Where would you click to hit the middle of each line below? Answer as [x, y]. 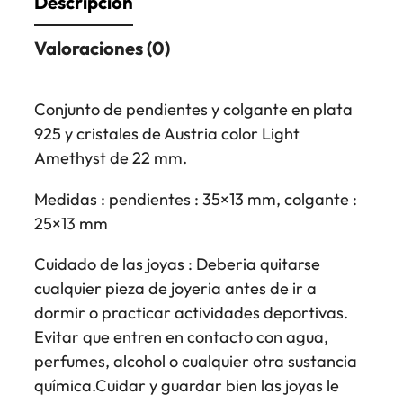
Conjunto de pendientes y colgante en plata [193, 110]
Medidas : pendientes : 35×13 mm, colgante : [196, 199]
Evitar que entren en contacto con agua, [181, 336]
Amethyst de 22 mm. [111, 158]
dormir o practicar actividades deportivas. [191, 312]
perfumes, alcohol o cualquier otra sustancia [196, 361]
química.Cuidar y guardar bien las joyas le [187, 385]
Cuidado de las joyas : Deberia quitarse [177, 264]
